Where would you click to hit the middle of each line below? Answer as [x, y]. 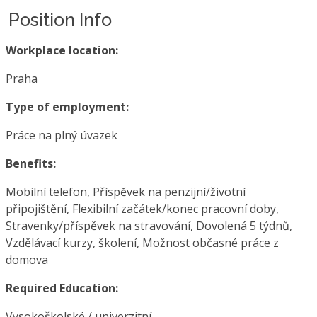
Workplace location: [62, 50]
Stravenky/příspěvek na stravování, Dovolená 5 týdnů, [149, 225]
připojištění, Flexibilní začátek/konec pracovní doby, [142, 208]
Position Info [60, 19]
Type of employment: [67, 106]
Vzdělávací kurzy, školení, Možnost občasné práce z [142, 242]
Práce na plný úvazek [62, 135]
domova [27, 259]
